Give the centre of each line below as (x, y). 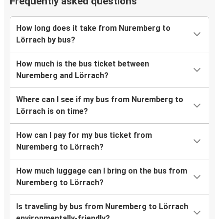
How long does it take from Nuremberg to (93, 28)
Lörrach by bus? (46, 40)
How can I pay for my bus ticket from (84, 135)
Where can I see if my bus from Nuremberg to (100, 100)
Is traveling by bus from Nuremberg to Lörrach (102, 207)
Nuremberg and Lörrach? (62, 76)
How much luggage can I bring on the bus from (102, 171)
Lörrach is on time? (52, 111)
